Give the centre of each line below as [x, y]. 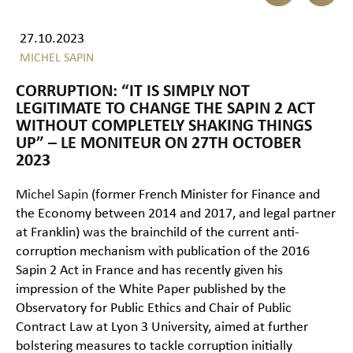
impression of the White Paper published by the [151, 290]
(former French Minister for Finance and [204, 195]
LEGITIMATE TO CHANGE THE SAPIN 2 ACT [165, 110]
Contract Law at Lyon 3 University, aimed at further [162, 328]
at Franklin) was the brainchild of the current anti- [158, 233]
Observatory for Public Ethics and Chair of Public [154, 309]
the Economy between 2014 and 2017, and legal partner [176, 214]
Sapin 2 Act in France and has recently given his [149, 271]
